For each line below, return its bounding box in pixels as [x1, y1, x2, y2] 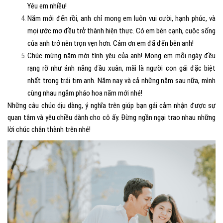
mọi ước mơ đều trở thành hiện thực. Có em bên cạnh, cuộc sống [27, 26, 216, 35]
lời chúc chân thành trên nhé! [7, 125, 91, 134]
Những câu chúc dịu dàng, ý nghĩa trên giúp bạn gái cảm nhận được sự [7, 101, 216, 110]
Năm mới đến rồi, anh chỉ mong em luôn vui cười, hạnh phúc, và [27, 14, 216, 23]
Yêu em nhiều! [27, 1, 67, 10]
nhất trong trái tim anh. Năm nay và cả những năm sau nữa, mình [27, 76, 216, 85]
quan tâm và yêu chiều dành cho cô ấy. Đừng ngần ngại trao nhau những [7, 113, 216, 122]
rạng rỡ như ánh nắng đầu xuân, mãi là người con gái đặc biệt [27, 64, 216, 73]
